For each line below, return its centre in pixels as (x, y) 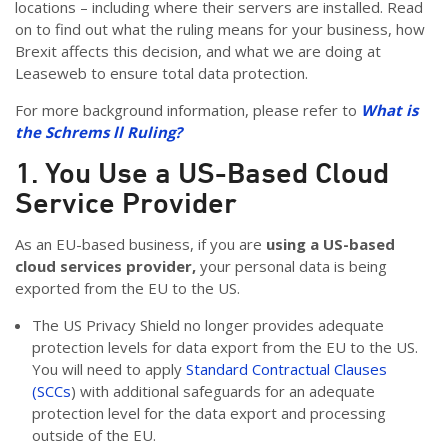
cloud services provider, (107, 266)
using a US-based (330, 244)
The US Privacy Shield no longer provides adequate (207, 325)
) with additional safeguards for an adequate (222, 391)
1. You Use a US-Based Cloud (202, 173)
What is (389, 110)
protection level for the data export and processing (208, 413)
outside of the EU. (97, 435)
